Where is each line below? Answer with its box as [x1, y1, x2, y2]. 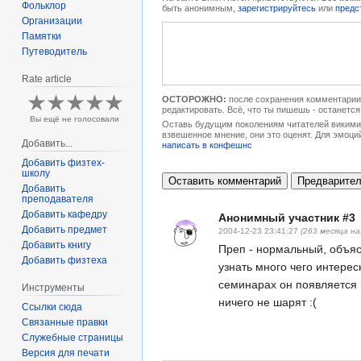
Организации [22, 15, 83, 27]
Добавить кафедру [22, 208, 108, 220]
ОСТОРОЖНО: [162, 93, 226, 104]
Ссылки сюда [22, 301, 83, 313]
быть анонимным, [162, 2, 238, 13]
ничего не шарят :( [218, 295, 317, 309]
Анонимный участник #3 [218, 210, 355, 224]
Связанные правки [22, 316, 109, 328]
